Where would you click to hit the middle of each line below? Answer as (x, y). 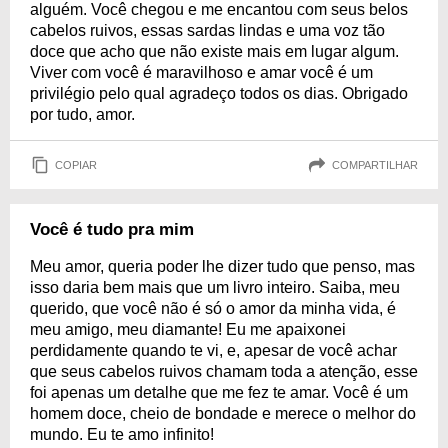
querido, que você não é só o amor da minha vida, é (213, 308)
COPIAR (76, 164)
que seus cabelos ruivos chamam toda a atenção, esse (224, 371)
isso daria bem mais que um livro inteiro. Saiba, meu (215, 287)
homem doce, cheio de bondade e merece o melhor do (223, 413)
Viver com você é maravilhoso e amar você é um (201, 72)
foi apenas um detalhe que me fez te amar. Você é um (219, 392)
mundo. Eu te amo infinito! (122, 434)
